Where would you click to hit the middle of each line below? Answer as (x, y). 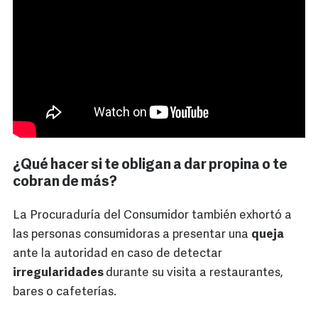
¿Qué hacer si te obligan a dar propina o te (150, 166)
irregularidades (59, 273)
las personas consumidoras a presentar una (132, 235)
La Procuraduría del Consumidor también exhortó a (152, 216)
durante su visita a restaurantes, (194, 273)
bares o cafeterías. (65, 292)
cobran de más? (65, 183)
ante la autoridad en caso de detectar (117, 254)
